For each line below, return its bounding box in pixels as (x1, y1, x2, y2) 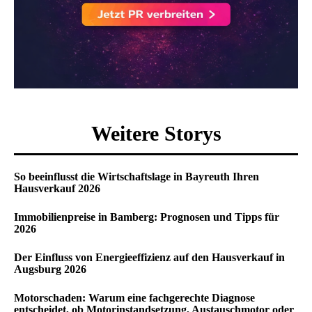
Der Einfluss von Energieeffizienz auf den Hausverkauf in (14, 251, 285, 263)
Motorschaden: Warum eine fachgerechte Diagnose (14, 292, 255, 304)
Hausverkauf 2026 (14, 182, 100, 194)
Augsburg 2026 (14, 263, 86, 275)
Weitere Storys (91, 122, 221, 145)
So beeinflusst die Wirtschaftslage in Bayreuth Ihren (14, 171, 259, 182)
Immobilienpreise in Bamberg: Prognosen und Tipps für (14, 211, 279, 223)
